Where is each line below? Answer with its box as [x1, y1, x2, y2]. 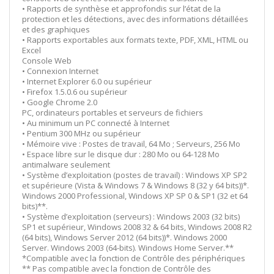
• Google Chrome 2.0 [22, 96, 97, 108]
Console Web [22, 54, 72, 66]
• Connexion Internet [22, 65, 98, 76]
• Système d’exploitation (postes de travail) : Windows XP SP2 [22, 169, 247, 180]
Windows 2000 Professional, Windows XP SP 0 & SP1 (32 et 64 [22, 190, 248, 201]
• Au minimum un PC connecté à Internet [22, 117, 169, 128]
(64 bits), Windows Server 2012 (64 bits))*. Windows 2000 [22, 231, 227, 243]
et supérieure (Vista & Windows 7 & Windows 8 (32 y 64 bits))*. [22, 179, 249, 191]
